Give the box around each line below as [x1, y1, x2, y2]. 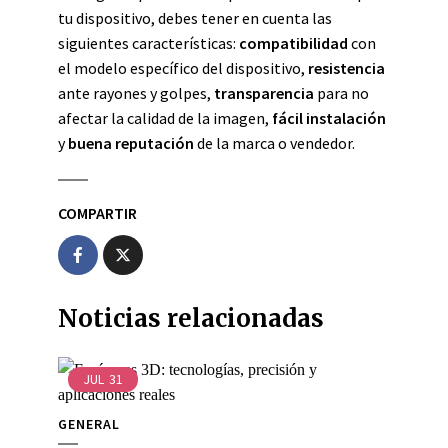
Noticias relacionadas [58, 303, 324, 334]
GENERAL [58, 415, 120, 433]
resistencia [308, 58, 385, 78]
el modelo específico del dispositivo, [58, 58, 308, 78]
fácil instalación [272, 108, 386, 128]
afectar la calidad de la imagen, [58, 108, 272, 128]
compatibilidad [239, 33, 348, 53]
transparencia [214, 83, 314, 103]
